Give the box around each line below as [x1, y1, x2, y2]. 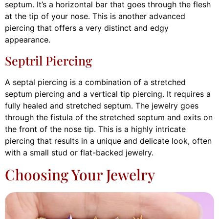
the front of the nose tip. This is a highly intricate [5, 124, 186, 134]
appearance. [5, 35, 50, 45]
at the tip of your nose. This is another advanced [5, 11, 185, 22]
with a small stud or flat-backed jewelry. [5, 147, 153, 157]
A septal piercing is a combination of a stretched [5, 77, 186, 87]
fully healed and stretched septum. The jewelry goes [5, 100, 198, 110]
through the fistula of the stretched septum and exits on [5, 112, 213, 122]
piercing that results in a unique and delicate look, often [5, 135, 212, 146]
